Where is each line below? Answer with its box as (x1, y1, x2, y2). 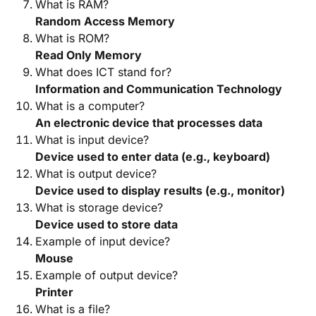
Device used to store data (35, 217, 178, 231)
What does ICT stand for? (35, 65, 171, 79)
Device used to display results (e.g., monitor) (35, 183, 285, 197)
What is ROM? (35, 31, 109, 45)
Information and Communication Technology (35, 82, 282, 96)
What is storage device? (35, 200, 163, 214)
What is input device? (35, 133, 149, 147)
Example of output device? (35, 268, 178, 282)
